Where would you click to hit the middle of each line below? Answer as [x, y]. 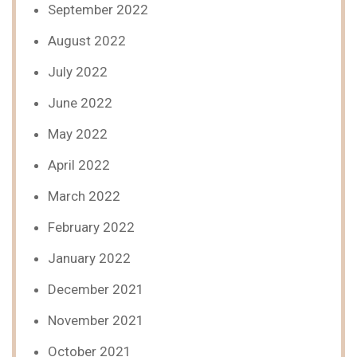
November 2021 [96, 320]
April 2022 [79, 165]
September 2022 [98, 10]
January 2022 [89, 258]
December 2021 [96, 289]
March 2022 [84, 196]
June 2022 [80, 103]
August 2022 [87, 41]
